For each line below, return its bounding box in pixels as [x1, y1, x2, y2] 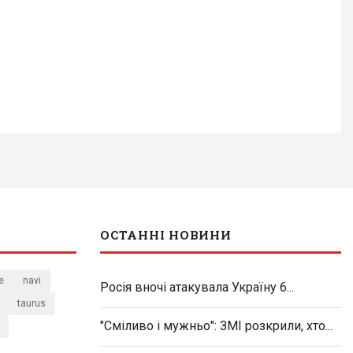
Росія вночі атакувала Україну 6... [100, 280, 294, 295]
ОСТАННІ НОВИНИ [100, 227, 232, 243]
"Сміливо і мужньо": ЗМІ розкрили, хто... [100, 318, 333, 334]
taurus [17, 298, 46, 310]
